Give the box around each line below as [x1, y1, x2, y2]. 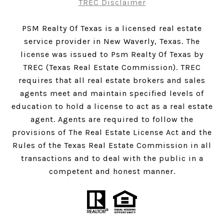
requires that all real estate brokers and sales [18, 75, 205, 85]
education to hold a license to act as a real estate [11, 101, 213, 111]
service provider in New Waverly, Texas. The [24, 36, 200, 46]
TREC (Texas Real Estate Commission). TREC [23, 62, 201, 72]
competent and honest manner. [48, 166, 175, 176]
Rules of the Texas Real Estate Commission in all [12, 140, 211, 150]
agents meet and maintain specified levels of [20, 88, 204, 98]
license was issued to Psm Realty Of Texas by [20, 49, 203, 59]
